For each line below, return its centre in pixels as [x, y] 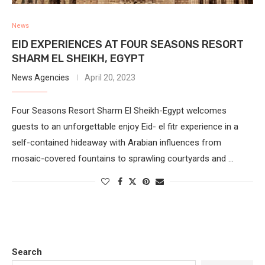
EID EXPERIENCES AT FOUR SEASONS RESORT [128, 44]
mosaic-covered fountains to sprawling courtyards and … [123, 158]
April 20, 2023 [110, 77]
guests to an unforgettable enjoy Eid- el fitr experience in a [125, 126]
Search [27, 252]
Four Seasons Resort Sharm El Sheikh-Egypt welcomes [119, 110]
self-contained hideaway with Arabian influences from [117, 142]
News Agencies [41, 77]
